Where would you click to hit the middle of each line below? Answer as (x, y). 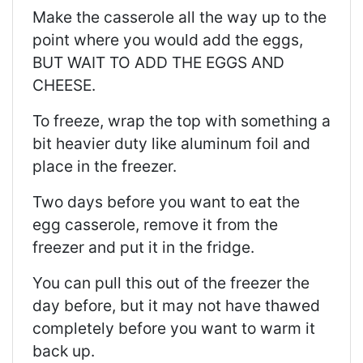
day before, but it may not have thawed (176, 306)
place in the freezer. (105, 167)
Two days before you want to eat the (166, 202)
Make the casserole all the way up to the (179, 17)
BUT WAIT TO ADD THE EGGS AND (158, 63)
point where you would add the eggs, (168, 40)
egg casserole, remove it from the (155, 225)
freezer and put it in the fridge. (143, 248)
